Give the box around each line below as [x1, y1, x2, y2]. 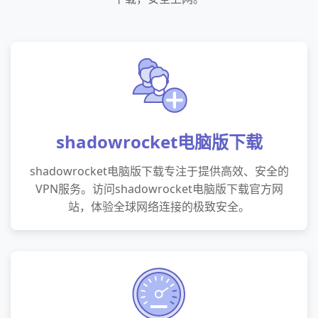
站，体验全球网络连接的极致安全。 [68, 199, 250, 214]
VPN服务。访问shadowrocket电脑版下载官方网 [35, 181, 283, 197]
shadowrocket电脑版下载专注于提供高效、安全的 [29, 163, 289, 179]
